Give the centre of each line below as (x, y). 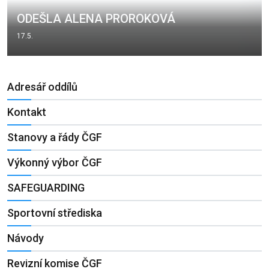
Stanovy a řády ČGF (55, 138)
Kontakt (27, 112)
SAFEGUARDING (46, 188)
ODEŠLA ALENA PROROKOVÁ (96, 19)
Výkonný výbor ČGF (55, 163)
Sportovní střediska (55, 213)
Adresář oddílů (42, 87)
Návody (26, 238)
